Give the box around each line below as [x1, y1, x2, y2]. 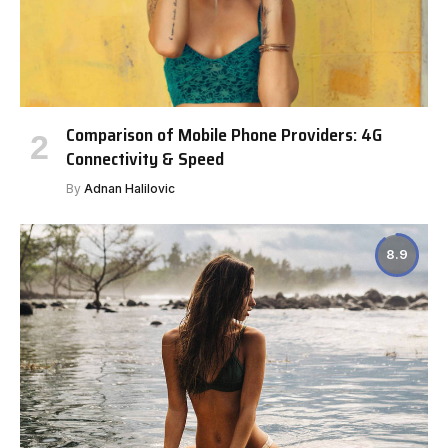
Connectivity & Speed [66, 144, 224, 173]
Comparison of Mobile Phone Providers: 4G [66, 120, 382, 149]
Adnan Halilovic [84, 180, 175, 196]
